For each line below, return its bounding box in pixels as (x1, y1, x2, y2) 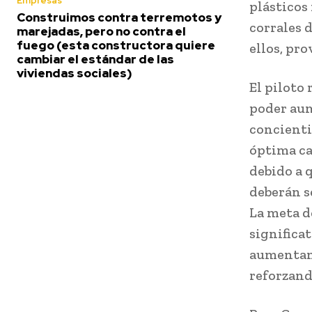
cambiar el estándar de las (17, 52, 174, 68)
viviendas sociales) (17, 65, 132, 81)
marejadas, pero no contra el (17, 24, 186, 40)
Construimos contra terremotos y (17, 10, 221, 26)
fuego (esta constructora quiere (17, 38, 215, 54)
